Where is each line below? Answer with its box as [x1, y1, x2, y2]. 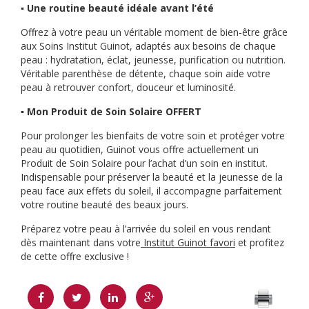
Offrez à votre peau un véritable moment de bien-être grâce [21, 26, 288, 39]
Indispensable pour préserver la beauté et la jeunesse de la [21, 170, 283, 183]
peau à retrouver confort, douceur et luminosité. [21, 81, 236, 94]
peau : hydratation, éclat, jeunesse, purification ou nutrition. [21, 53, 286, 66]
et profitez [235, 236, 284, 249]
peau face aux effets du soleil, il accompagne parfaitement [21, 184, 282, 197]
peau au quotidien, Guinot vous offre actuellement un [21, 143, 259, 156]
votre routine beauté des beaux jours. [21, 198, 188, 211]
